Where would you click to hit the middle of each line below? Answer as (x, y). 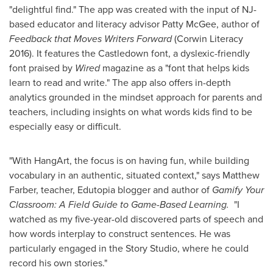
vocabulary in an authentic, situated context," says (116, 175)
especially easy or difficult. (65, 127)
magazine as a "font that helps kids (175, 68)
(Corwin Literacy (207, 39)
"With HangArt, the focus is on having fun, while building (129, 161)
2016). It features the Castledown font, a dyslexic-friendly (129, 54)
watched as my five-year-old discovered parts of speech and (136, 219)
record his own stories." (59, 263)
